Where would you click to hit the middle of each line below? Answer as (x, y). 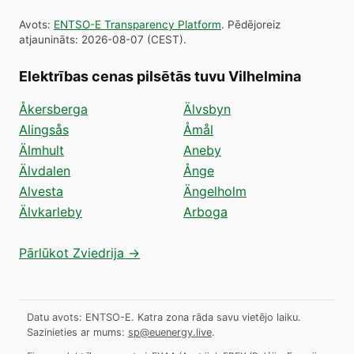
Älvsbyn (207, 109)
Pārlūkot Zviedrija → (79, 252)
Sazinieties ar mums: (76, 332)
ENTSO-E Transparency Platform (137, 24)
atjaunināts (47, 39)
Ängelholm (215, 191)
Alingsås (44, 129)
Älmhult (41, 150)
